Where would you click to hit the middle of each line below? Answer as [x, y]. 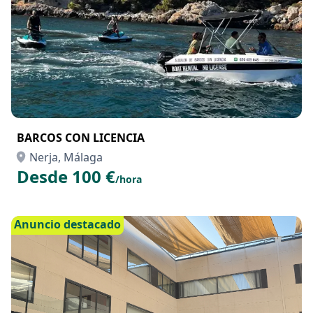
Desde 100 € [66, 176]
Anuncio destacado [67, 224]
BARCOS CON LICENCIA [81, 138]
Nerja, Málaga [66, 157]
